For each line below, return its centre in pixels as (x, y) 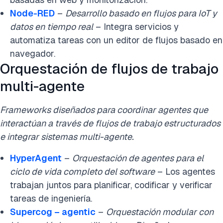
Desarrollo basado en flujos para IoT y (141, 13)
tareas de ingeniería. (51, 199)
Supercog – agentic (53, 212)
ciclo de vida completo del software (82, 172)
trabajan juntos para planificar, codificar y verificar (111, 185)
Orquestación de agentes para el (138, 158)
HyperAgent (36, 158)
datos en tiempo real (52, 27)
